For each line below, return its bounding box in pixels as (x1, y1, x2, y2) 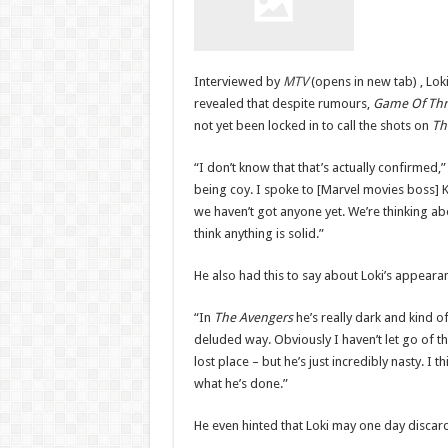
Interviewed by (193, 74, 283, 90)
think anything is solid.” (193, 226, 324, 242)
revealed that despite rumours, (193, 96, 373, 112)
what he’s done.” (193, 376, 288, 392)
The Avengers (213, 310, 296, 326)
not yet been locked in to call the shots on (193, 118, 432, 134)
